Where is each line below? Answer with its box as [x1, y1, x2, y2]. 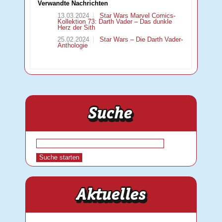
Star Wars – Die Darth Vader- [98, 36, 183, 44]
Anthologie [57, 42, 88, 50]
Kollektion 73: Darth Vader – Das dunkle [57, 18, 172, 26]
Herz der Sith [57, 24, 96, 32]
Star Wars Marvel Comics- [98, 12, 176, 20]
